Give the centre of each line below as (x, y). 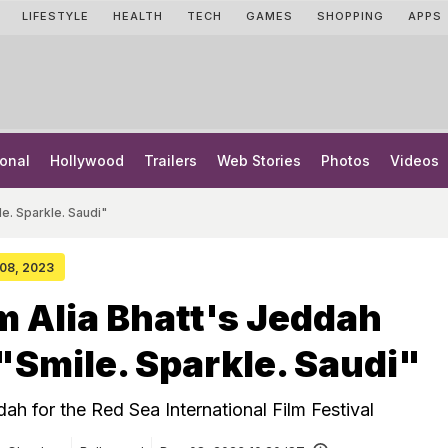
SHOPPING (350, 16)
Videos (414, 160)
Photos (345, 160)
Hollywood (87, 160)
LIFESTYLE (55, 16)
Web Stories (259, 160)
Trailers (170, 160)
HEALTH (138, 16)
